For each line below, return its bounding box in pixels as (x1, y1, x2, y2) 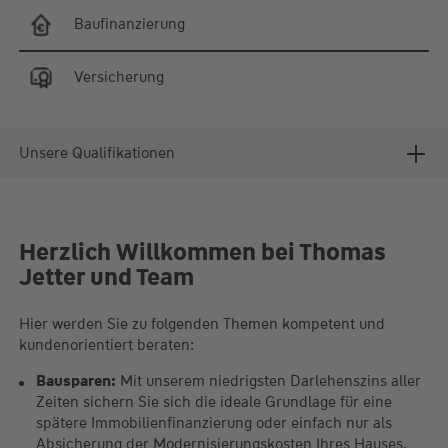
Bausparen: (35, 371, 116, 392)
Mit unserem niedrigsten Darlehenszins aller (115, 371, 421, 392)
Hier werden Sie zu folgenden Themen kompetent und (18, 314, 385, 335)
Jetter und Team (18, 261, 194, 293)
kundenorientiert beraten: (18, 335, 194, 356)
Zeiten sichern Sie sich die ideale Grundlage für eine (35, 392, 392, 413)
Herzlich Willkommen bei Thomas (18, 236, 386, 268)
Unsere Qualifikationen (18, 143, 175, 164)
